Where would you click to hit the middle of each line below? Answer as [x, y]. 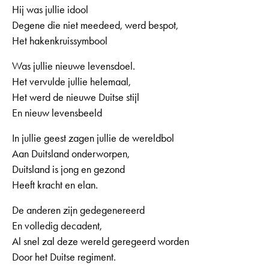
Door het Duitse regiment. [64, 257]
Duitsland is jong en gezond [68, 169]
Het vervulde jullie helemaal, [71, 81]
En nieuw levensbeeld [57, 113]
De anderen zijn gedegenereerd [78, 210]
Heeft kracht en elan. [55, 185]
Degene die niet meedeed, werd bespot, [95, 25]
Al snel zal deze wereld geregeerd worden [101, 241]
